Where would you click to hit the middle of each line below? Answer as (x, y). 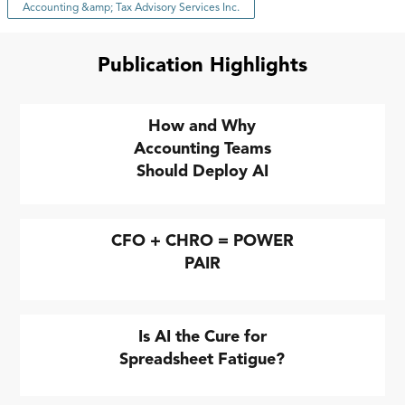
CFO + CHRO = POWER (202, 241)
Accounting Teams (202, 149)
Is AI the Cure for (202, 337)
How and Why (202, 126)
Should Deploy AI (202, 171)
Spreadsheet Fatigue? (202, 359)
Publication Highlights (202, 65)
